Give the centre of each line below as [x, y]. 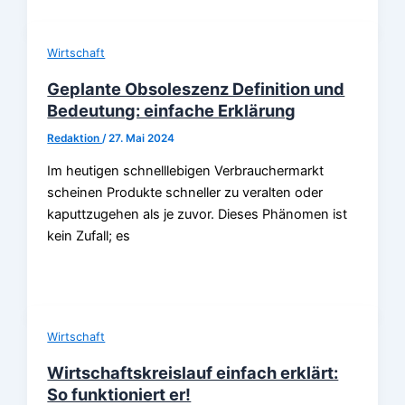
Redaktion [75, 138]
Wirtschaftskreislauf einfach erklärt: [193, 373]
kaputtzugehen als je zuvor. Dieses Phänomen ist [198, 214]
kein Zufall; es [89, 235]
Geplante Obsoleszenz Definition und [196, 88]
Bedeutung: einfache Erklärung [172, 110]
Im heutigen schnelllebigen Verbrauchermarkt [186, 170]
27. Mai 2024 [142, 138]
